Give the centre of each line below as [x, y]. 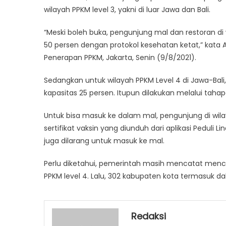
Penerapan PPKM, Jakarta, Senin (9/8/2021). [120, 57]
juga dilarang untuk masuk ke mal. [104, 140]
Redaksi [149, 216]
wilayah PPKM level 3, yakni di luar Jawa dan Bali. [127, 9]
